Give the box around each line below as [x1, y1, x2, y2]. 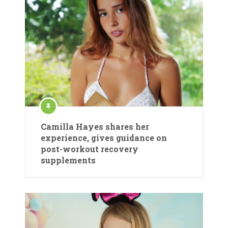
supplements [41, 155, 96, 166]
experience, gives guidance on [41, 132, 167, 144]
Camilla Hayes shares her [41, 121, 149, 132]
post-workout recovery [41, 144, 138, 155]
